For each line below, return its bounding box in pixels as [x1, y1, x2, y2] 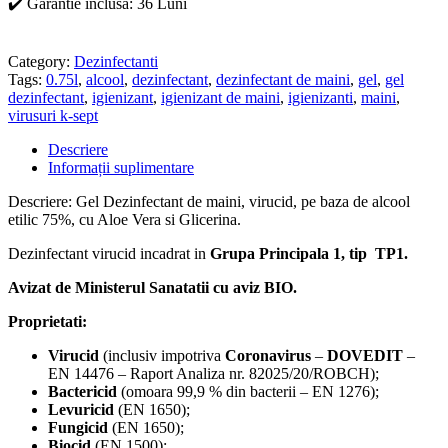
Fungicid [48, 418, 108, 436]
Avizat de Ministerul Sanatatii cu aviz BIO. [8, 278, 297, 296]
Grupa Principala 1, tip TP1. [206, 244, 408, 262]
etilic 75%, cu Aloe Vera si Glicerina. [8, 210, 241, 228]
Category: [8, 52, 74, 70]
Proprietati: [8, 312, 87, 330]
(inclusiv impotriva [99, 346, 225, 364]
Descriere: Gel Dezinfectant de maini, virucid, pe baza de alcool [8, 192, 410, 210]
